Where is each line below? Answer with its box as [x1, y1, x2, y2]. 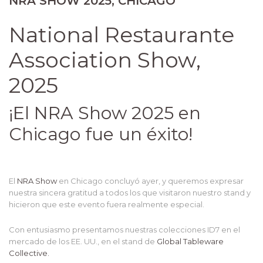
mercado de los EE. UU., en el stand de [9, 237, 157, 247]
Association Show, [9, 47, 201, 73]
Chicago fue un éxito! [9, 123, 193, 146]
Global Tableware [157, 237, 224, 247]
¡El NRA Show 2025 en [9, 102, 201, 124]
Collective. [9, 248, 49, 258]
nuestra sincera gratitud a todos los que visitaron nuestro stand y [9, 188, 251, 198]
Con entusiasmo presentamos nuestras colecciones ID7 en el [9, 225, 240, 235]
